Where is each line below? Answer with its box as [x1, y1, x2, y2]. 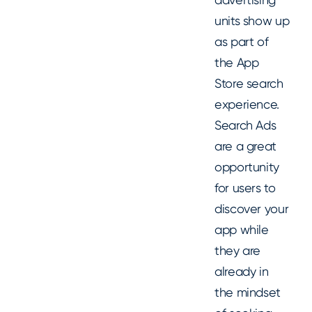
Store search [214, 76, 283, 91]
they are [214, 243, 261, 258]
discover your [214, 201, 289, 216]
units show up [214, 13, 290, 28]
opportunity [214, 159, 280, 174]
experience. [214, 97, 280, 111]
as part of [214, 34, 269, 49]
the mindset [214, 285, 281, 299]
